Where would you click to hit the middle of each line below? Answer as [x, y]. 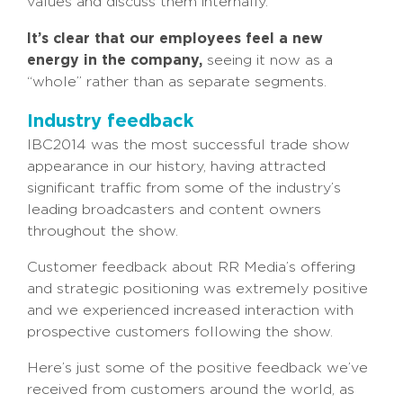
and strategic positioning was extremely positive [197, 289]
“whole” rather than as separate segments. [177, 82]
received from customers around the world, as [191, 390]
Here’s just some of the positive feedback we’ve [197, 368]
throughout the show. [103, 231]
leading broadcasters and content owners [174, 210]
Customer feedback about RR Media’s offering [191, 267]
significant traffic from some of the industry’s [184, 188]
